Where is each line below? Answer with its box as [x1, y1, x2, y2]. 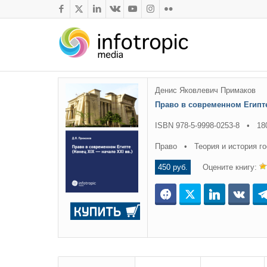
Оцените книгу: [191, 163, 259, 172]
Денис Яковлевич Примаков [155, 86, 256, 95]
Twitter [201, 190, 226, 200]
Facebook [176, 190, 214, 200]
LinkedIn [225, 190, 257, 200]
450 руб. [158, 163, 188, 172]
